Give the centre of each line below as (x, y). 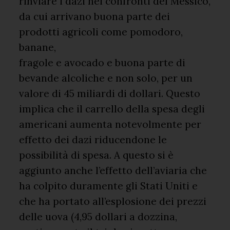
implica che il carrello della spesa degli (112, 109)
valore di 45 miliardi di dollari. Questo (110, 94)
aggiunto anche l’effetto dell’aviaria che (113, 171)
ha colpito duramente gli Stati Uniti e (109, 186)
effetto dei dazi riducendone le (93, 140)
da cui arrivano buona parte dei (95, 17)
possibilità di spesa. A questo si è (97, 155)
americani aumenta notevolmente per (110, 124)
